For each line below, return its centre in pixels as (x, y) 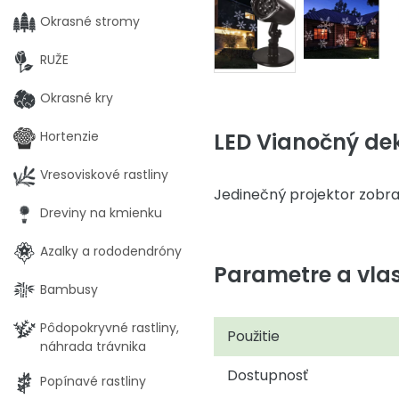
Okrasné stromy (90, 21)
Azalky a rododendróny (111, 251)
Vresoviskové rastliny (104, 175)
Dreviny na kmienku (101, 213)
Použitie (253, 336)
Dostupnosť (268, 375)
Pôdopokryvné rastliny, (110, 328)
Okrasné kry (77, 98)
